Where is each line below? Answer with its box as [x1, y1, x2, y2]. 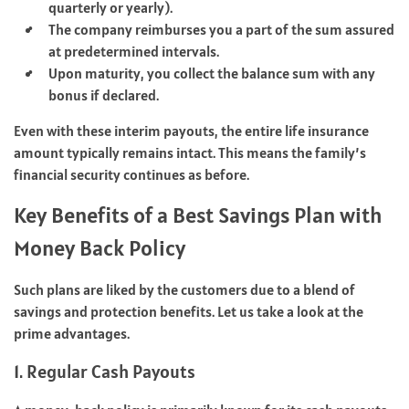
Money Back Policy [14, 233, 185, 262]
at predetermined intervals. [48, 41, 219, 60]
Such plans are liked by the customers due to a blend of [14, 279, 355, 299]
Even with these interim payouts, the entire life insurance [14, 121, 369, 140]
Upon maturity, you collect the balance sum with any [48, 63, 375, 82]
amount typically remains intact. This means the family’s [14, 142, 366, 162]
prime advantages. [14, 323, 130, 342]
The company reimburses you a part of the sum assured [48, 19, 394, 38]
